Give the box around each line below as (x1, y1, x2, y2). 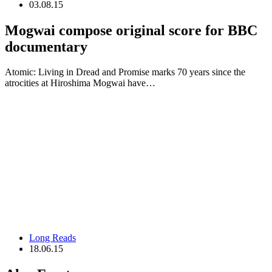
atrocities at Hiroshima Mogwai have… (5, 78, 155, 89)
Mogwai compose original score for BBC (5, 22, 257, 38)
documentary (5, 38, 87, 55)
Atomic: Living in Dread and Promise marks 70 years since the (5, 67, 245, 78)
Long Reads (29, 232, 76, 243)
